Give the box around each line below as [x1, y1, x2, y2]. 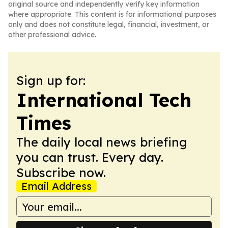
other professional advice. [8, 30, 96, 39]
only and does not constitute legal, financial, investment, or [8, 20, 209, 29]
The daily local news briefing [16, 134, 187, 150]
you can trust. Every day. [16, 150, 163, 165]
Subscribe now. [16, 165, 106, 180]
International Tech [16, 89, 191, 111]
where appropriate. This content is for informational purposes [8, 10, 216, 19]
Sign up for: [16, 73, 85, 88]
